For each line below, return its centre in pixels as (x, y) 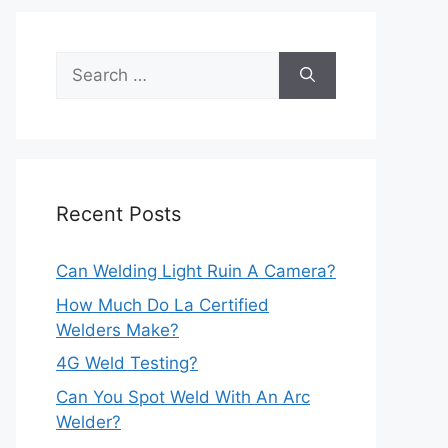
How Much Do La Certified (162, 304)
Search (83, 63)
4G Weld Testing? (127, 363)
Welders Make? (117, 329)
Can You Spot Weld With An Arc (183, 396)
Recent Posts (118, 214)
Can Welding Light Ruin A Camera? (196, 271)
